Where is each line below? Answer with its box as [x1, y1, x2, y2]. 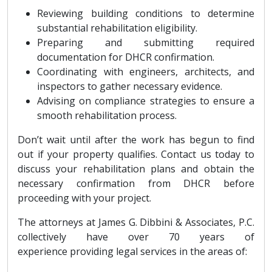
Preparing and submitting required [37, 35, 254, 49]
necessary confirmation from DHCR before [18, 176, 254, 190]
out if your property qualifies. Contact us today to [18, 147, 254, 161]
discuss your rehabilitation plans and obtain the [18, 161, 254, 175]
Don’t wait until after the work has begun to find [18, 132, 254, 146]
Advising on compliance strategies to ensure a [37, 93, 254, 107]
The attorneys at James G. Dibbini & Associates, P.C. [18, 215, 254, 229]
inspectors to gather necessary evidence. [37, 79, 222, 93]
